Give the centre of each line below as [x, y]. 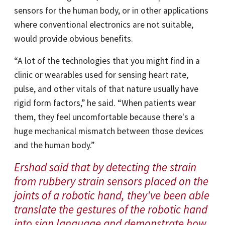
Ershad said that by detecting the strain [105, 167]
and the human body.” [54, 145]
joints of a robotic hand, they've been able [112, 195]
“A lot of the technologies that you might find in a [107, 61]
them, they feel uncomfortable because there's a [104, 117]
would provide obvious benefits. [74, 39]
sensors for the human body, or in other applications [111, 11]
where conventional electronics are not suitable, [104, 25]
